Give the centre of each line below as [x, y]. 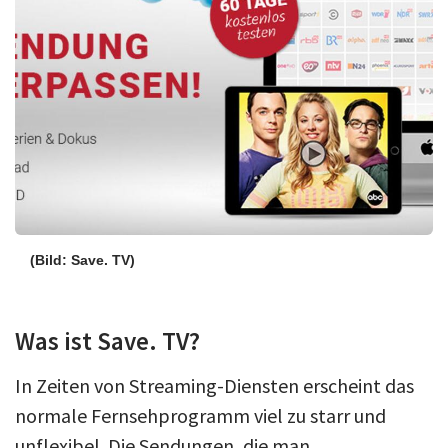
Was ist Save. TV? [107, 340]
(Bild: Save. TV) [82, 259]
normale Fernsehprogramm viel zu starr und [200, 415]
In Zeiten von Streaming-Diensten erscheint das [214, 385]
